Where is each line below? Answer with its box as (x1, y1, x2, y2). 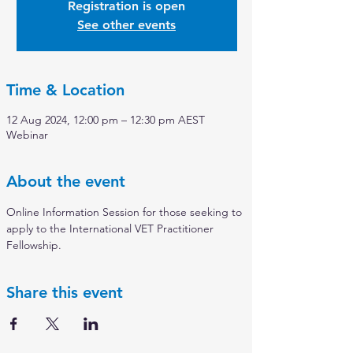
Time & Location (6, 80, 124, 99)
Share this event (6, 283, 123, 302)
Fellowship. (6, 238, 61, 252)
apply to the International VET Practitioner (6, 221, 217, 236)
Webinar (6, 128, 48, 142)
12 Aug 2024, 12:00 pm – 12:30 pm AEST (6, 113, 205, 127)
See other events (77, 17, 176, 32)
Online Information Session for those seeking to (6, 205, 245, 219)
